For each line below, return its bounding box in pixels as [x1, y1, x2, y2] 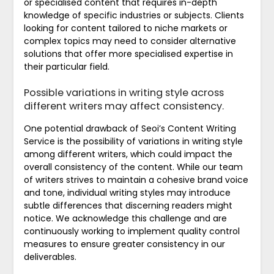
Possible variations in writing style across [23, 85, 224, 100]
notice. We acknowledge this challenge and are [23, 212, 227, 224]
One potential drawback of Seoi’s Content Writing [23, 122, 236, 135]
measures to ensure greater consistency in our [23, 237, 225, 250]
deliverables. [23, 250, 76, 263]
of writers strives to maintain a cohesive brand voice [23, 173, 248, 186]
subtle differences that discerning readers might [23, 199, 232, 212]
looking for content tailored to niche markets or [23, 21, 228, 34]
